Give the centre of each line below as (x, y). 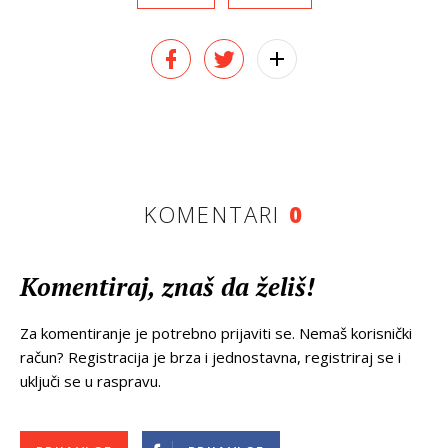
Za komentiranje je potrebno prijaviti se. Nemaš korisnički (216, 333)
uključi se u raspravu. (90, 381)
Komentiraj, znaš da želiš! (167, 287)
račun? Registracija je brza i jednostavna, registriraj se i (210, 357)
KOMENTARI (216, 214)
